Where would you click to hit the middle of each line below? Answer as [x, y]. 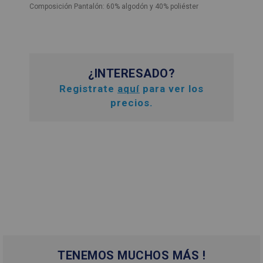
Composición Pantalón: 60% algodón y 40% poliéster [114, 6]
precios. [131, 103]
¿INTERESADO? [131, 73]
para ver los [172, 89]
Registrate [88, 89]
